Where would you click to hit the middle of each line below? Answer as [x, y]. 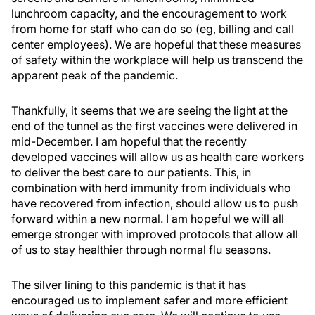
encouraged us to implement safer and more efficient [149, 300]
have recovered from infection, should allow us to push [155, 203]
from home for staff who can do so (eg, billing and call [153, 29]
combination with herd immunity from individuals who [151, 188]
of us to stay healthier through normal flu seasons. [141, 250]
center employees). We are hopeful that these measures [156, 44]
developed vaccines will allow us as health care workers [157, 157]
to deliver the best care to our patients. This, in [131, 172]
